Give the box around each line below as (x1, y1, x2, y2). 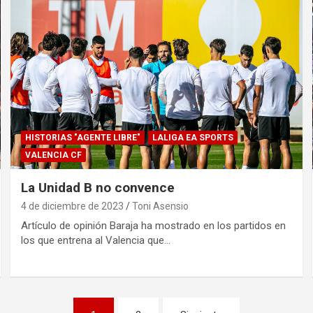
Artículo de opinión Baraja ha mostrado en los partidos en (21, 219, 286, 233)
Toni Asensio (132, 201, 189, 212)
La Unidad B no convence (21, 180, 175, 196)
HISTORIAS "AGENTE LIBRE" (25, 133, 141, 143)
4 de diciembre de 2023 (21, 201, 124, 212)
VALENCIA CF (25, 150, 82, 161)
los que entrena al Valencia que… (21, 234, 171, 247)
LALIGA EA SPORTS (152, 133, 234, 143)
